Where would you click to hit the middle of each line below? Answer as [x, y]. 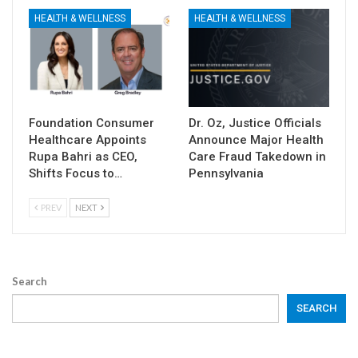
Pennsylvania [226, 173]
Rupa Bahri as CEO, [83, 156]
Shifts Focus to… [76, 173]
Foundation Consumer [91, 123]
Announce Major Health [256, 139]
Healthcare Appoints [88, 139]
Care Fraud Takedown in [257, 156]
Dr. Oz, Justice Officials [255, 123]
